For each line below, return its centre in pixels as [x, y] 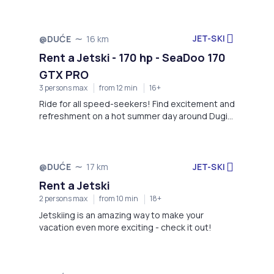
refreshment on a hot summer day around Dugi [133, 116]
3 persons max [63, 87]
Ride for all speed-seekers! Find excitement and [137, 104]
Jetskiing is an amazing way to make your [121, 215]
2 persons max [63, 199]
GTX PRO [64, 74]
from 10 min [119, 199]
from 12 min [118, 87]
